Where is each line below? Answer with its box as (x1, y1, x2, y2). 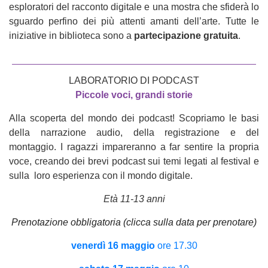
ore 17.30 (154, 240, 197, 251)
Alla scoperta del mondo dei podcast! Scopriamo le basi (9, 113, 259, 123)
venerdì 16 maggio (71, 240, 155, 251)
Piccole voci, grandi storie (75, 90, 193, 100)
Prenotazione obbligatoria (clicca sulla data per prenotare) (11, 217, 257, 227)
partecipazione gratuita (134, 31, 238, 41)
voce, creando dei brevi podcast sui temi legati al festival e (9, 156, 259, 166)
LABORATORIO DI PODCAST (69, 75, 199, 86)
